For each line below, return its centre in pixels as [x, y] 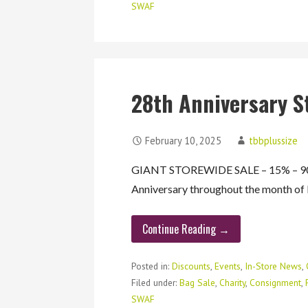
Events [228, 266]
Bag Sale [198, 282]
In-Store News [274, 266]
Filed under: [156, 282]
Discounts [191, 266]
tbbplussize [274, 140]
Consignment [276, 282]
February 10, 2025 [184, 140]
